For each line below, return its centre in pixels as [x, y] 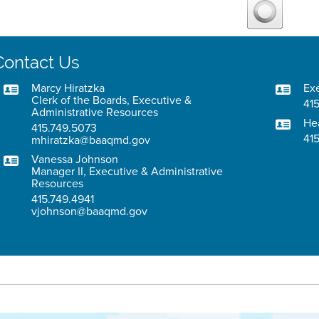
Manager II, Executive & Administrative [127, 171]
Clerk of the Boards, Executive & [112, 100]
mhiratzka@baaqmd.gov [91, 140]
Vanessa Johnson [75, 159]
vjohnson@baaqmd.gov [90, 211]
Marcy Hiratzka [68, 88]
